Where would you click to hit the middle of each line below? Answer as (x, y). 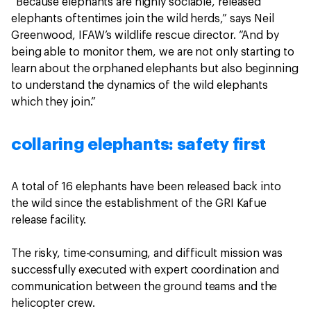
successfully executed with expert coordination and (145, 270)
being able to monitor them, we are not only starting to (153, 52)
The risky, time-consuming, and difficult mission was (147, 253)
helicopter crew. (53, 303)
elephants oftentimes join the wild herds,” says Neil (143, 19)
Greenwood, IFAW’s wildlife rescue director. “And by (145, 35)
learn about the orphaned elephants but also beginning (155, 69)
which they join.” (54, 102)
